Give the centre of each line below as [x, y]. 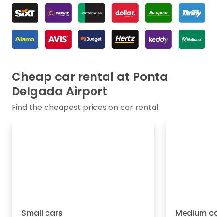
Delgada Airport [59, 92]
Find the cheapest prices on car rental [85, 108]
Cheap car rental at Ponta [90, 77]
